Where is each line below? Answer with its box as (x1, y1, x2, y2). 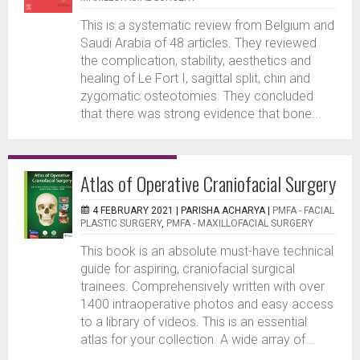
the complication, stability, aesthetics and (80, 53, 311, 68)
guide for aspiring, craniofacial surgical (80, 261, 295, 276)
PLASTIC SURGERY (80, 218, 162, 229)
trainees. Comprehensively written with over (80, 279, 325, 294)
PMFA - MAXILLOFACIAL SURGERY (166, 218, 313, 229)
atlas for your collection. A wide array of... (80, 332, 315, 347)
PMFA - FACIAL (272, 205, 334, 216)
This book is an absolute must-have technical (80, 243, 333, 259)
